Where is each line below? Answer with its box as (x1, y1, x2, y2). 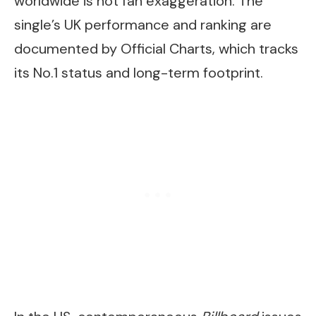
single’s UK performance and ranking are (14, 15, 272, 34)
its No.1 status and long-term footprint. (14, 63, 263, 82)
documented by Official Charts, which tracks (14, 39, 298, 58)
